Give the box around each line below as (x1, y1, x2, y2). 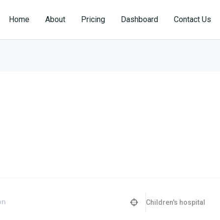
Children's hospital (146, 198, 205, 207)
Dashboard (121, 15, 158, 25)
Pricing (81, 15, 105, 25)
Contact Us (174, 15, 211, 25)
